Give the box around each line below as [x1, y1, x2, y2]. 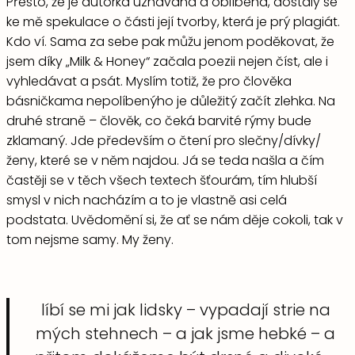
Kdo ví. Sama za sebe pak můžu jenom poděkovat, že [6, 32, 334, 51]
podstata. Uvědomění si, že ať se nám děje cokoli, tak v [6, 210, 343, 229]
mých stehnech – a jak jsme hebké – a [36, 322, 335, 345]
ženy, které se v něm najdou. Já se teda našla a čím [6, 151, 324, 170]
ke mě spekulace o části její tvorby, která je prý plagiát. [6, 12, 340, 31]
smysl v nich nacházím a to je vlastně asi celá [6, 190, 287, 209]
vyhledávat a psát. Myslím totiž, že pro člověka [6, 71, 292, 90]
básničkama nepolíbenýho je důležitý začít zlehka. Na [6, 91, 335, 110]
